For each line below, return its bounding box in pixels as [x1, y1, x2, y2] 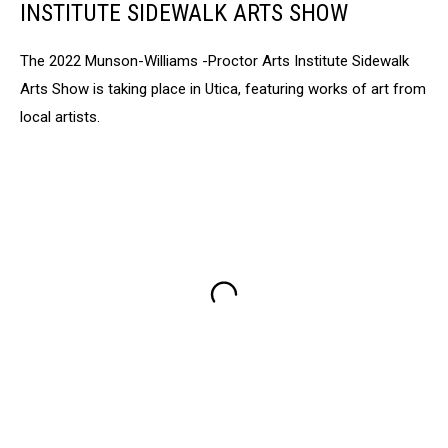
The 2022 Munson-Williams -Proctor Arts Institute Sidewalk [20, 51, 409, 70]
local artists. [20, 107, 100, 126]
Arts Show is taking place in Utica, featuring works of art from [20, 79, 426, 98]
